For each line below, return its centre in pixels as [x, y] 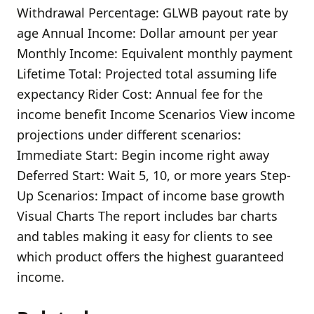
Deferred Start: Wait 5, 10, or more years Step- [154, 175]
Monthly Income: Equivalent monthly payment [155, 53]
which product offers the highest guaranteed [150, 256]
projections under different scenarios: [129, 134]
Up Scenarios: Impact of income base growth [151, 195]
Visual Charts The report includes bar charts [147, 216]
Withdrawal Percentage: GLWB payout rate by [152, 12]
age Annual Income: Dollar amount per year [147, 33]
